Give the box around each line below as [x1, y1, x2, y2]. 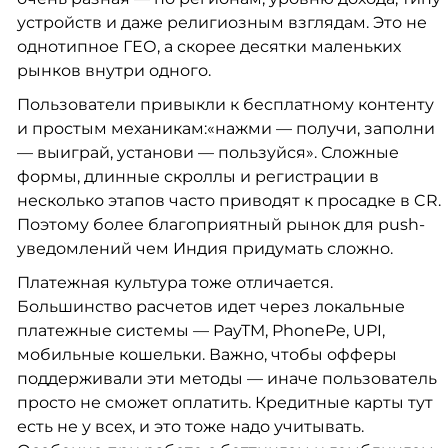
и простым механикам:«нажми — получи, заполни [16, 119, 435, 139]
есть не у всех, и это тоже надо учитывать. [16, 417, 364, 437]
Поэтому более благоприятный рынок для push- [16, 215, 425, 235]
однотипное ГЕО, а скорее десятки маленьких [16, 37, 401, 57]
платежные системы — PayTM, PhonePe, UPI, [16, 321, 385, 341]
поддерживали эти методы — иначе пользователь [16, 369, 437, 389]
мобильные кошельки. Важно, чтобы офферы [16, 345, 397, 365]
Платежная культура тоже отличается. [16, 273, 333, 293]
